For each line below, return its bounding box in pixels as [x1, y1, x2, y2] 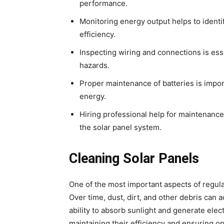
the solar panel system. [79, 122, 161, 132]
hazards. [79, 60, 109, 70]
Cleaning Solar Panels [69, 150, 199, 166]
